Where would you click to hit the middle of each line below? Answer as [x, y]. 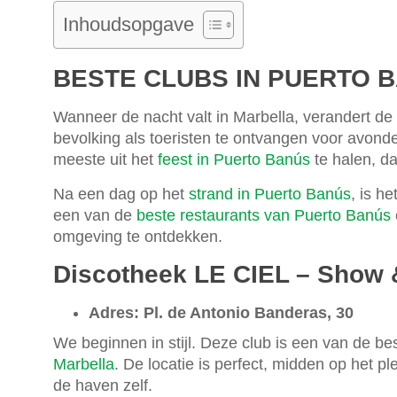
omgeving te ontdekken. [138, 236]
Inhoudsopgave [128, 24]
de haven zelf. [103, 385]
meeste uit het [105, 159]
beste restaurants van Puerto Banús [264, 215]
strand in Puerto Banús [270, 194]
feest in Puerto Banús [234, 159]
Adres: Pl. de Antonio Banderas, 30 [221, 312]
